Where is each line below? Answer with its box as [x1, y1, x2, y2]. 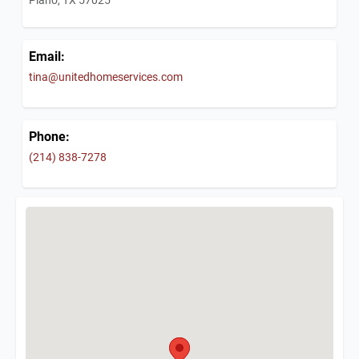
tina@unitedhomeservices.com [29, 69, 183, 85]
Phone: [29, 127, 70, 145]
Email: [29, 47, 65, 65]
